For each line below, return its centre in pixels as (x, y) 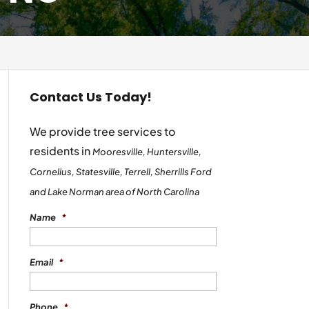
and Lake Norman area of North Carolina (114, 192)
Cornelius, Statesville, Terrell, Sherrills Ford (120, 172)
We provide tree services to (102, 131)
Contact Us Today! (90, 97)
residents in (61, 151)
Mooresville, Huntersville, (147, 152)
